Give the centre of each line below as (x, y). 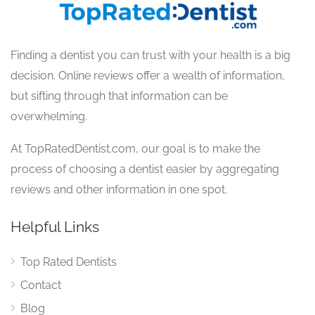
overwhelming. (49, 116)
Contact (41, 285)
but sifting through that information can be (119, 96)
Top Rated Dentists (69, 262)
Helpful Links (55, 226)
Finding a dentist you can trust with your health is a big (150, 55)
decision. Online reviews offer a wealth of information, (148, 75)
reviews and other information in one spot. (119, 189)
